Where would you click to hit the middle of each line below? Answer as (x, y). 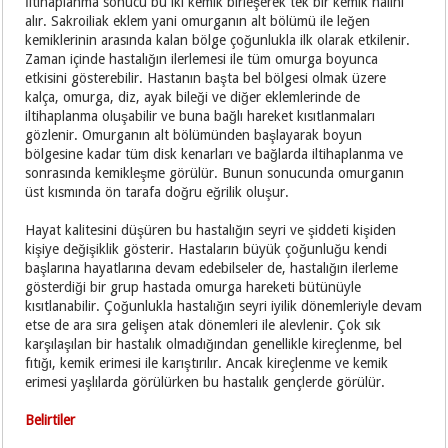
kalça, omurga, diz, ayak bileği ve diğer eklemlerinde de (193, 97)
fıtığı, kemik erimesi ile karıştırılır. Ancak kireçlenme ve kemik (207, 363)
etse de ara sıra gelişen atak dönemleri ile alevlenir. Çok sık (203, 325)
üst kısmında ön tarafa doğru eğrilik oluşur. (159, 192)
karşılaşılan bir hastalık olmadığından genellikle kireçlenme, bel (214, 344)
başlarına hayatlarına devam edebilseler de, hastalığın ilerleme (212, 268)
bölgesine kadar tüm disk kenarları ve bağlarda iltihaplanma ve (214, 154)
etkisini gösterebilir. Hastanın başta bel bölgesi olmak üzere (206, 78)
